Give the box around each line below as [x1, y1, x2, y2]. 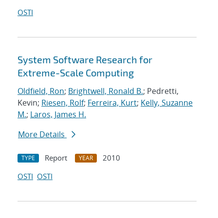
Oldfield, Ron [18, 86, 64, 97]
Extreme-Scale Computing [18, 67, 134, 79]
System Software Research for [18, 54, 152, 66]
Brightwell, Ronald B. [68, 86, 143, 97]
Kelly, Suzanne [141, 97, 193, 109]
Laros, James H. [30, 109, 86, 120]
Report [45, 153, 67, 163]
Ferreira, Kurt [88, 97, 137, 109]
